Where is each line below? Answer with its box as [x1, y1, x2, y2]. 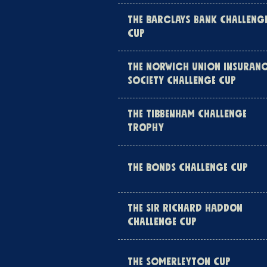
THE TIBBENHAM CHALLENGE [128, 109, 247, 120]
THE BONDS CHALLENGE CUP [128, 163, 247, 173]
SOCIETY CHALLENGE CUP [128, 76, 235, 86]
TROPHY [128, 123, 164, 133]
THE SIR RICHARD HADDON [128, 203, 243, 214]
